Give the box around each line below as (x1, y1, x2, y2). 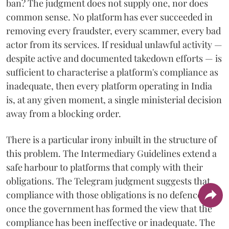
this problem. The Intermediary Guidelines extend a (6, 147, 217, 159)
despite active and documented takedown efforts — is (6, 52, 222, 64)
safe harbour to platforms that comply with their (6, 161, 203, 173)
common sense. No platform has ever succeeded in (6, 10, 213, 23)
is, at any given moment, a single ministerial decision (6, 93, 222, 106)
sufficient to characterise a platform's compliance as (6, 65, 218, 78)
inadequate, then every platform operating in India (6, 79, 212, 92)
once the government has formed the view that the (6, 202, 212, 215)
